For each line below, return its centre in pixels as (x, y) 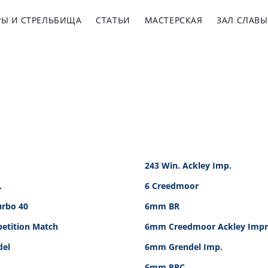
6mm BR (162, 206)
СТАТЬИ (113, 20)
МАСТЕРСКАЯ (173, 20)
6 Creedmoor (172, 186)
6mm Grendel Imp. (184, 247)
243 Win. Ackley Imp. (188, 165)
